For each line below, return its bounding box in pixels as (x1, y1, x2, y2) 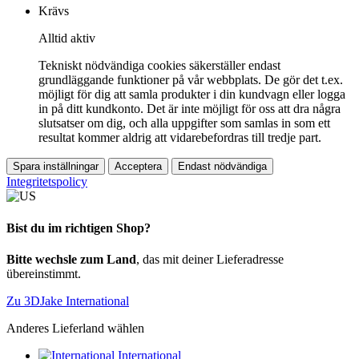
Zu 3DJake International (6, 293, 129, 308)
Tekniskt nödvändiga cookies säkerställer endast (38, 58, 280, 73)
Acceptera (115, 160, 162, 173)
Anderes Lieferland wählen (6, 321, 144, 335)
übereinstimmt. (6, 266, 81, 280)
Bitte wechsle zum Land (6, 252, 136, 266)
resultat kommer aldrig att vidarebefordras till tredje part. (38, 131, 321, 145)
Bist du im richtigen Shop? (6, 220, 151, 235)
